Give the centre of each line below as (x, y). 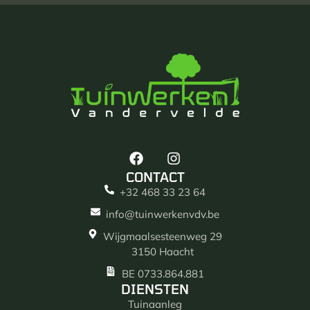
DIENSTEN (155, 289)
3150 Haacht (163, 251)
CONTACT (155, 176)
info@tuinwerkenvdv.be (163, 214)
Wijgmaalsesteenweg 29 (163, 236)
